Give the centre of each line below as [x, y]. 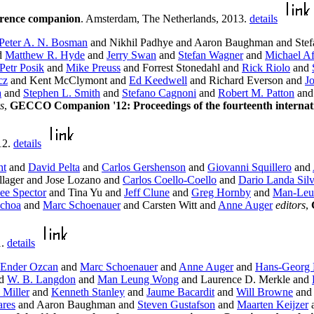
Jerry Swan [131, 55]
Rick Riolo [266, 68]
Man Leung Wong [138, 280]
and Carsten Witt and [169, 205]
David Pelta [54, 168]
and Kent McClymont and [68, 81]
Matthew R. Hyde [45, 55]
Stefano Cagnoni [159, 93]
